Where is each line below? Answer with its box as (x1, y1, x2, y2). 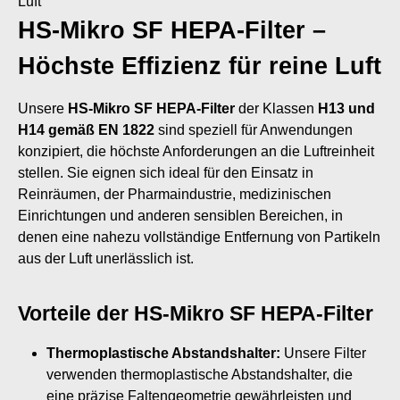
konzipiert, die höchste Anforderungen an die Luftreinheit (18, 143, 374, 159)
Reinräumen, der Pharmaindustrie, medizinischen (18, 186, 331, 202)
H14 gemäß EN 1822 (18, 121, 154, 137)
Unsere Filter (280, 345, 366, 361)
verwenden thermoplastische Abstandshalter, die (46, 366, 353, 382)
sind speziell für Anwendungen (154, 121, 353, 137)
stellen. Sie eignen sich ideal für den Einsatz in (18, 164, 313, 180)
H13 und (318, 100, 375, 116)
